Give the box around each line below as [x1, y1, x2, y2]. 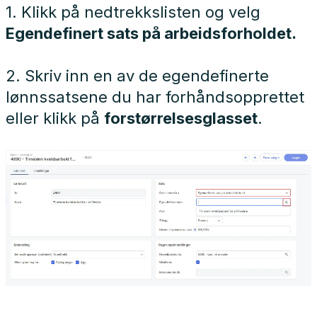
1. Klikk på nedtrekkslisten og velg [6, 3, 260, 22]
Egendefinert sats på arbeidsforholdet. [6, 24, 296, 43]
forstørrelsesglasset [104, 109, 258, 128]
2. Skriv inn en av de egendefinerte [6, 67, 269, 86]
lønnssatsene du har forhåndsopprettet [6, 88, 304, 107]
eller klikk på [6, 109, 104, 128]
